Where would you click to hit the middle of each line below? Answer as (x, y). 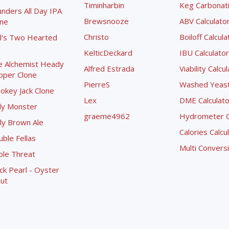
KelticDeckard (108, 53)
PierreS (97, 84)
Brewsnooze (107, 21)
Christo (97, 37)
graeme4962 (107, 116)
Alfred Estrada (109, 68)
